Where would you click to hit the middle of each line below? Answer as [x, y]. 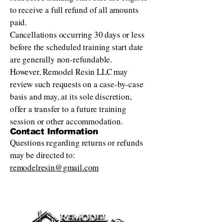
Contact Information [54, 132]
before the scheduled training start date [77, 47]
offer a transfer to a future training [68, 109]
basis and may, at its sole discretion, [71, 97]
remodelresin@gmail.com [55, 167]
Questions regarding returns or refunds [77, 143]
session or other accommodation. [66, 121]
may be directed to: [43, 155]
